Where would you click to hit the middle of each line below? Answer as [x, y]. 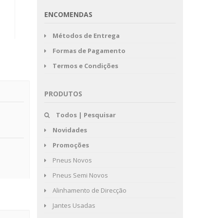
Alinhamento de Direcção [89, 190]
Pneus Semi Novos [80, 175]
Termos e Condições [85, 66]
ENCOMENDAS [68, 14]
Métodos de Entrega [86, 36]
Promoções [71, 145]
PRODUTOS [63, 94]
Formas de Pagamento [89, 51]
